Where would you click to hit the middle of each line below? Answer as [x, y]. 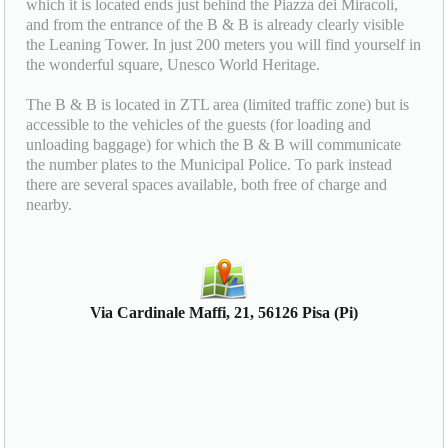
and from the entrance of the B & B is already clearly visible [215, 24]
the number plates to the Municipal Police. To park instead [209, 164]
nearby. [49, 204]
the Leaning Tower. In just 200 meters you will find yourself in [224, 44]
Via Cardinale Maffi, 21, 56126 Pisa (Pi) [224, 312]
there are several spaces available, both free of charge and [207, 184]
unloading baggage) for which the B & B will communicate [214, 144]
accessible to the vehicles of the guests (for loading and [199, 124]
